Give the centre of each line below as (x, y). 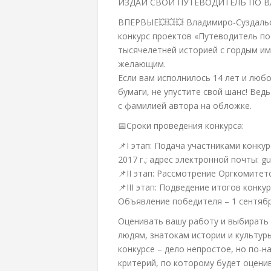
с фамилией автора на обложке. (184, 106)
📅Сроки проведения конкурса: (181, 126)
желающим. (142, 64)
